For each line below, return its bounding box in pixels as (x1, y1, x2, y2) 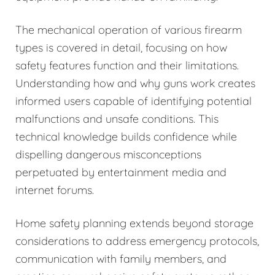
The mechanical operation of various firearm (15, 22, 242, 37)
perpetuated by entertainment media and (15, 165, 227, 179)
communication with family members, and (15, 251, 227, 266)
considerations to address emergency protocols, (15, 233, 259, 248)
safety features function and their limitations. (15, 58, 239, 72)
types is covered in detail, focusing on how (15, 40, 227, 55)
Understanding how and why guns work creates (15, 76, 255, 90)
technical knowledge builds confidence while (15, 129, 237, 144)
